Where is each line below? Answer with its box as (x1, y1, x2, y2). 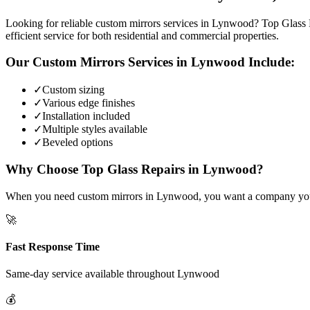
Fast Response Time (6, 240, 100, 253)
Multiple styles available (42, 123, 147, 136)
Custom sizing (42, 84, 104, 96)
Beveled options (42, 136, 113, 149)
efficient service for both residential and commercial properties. (6, 29, 279, 42)
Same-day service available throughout (6, 268, 177, 280)
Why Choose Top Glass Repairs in (6, 161, 203, 176)
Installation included (42, 110, 130, 122)
